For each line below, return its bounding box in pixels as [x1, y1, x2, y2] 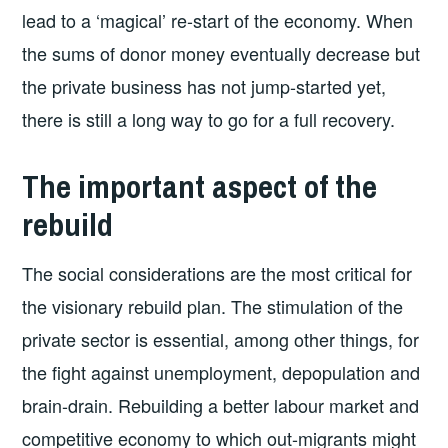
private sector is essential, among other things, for [22, 326, 420, 353]
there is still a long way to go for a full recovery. [22, 105, 396, 132]
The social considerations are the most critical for [22, 260, 413, 287]
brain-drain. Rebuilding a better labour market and [22, 392, 420, 419]
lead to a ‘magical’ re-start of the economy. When [22, 6, 414, 33]
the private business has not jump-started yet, [22, 72, 387, 99]
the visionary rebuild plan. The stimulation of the [22, 293, 404, 320]
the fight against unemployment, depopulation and [22, 359, 421, 386]
